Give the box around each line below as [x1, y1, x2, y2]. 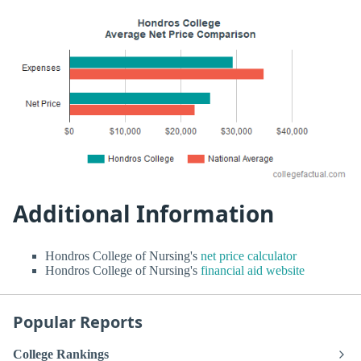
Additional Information [13, 197, 274, 229]
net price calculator [197, 249, 297, 263]
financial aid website [197, 263, 305, 278]
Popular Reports [13, 311, 143, 334]
